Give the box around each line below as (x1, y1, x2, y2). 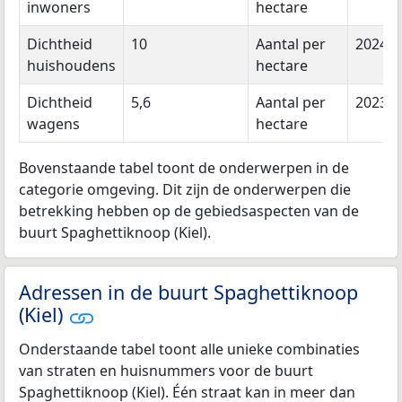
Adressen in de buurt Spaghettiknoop (19, 279, 358, 306)
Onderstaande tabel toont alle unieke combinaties (19, 338, 360, 359)
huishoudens (27, 56, 116, 76)
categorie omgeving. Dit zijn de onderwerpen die (19, 179, 351, 200)
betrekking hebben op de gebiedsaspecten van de (19, 201, 359, 222)
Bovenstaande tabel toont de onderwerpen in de (19, 158, 349, 179)
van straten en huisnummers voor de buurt (19, 360, 313, 380)
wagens (27, 114, 80, 135)
